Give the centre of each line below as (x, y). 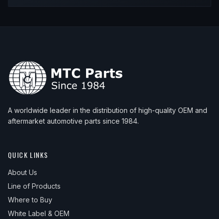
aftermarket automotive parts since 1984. (73, 121)
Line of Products (34, 186)
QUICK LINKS (28, 155)
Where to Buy (30, 200)
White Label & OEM (39, 214)
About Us (22, 173)
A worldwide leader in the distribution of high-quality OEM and (108, 110)
